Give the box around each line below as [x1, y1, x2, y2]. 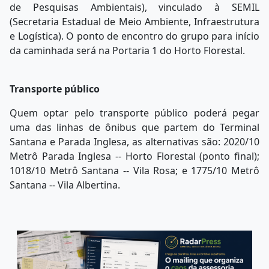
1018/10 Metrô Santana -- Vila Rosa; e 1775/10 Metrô [10, 164, 259, 178]
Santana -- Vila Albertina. [10, 178, 120, 192]
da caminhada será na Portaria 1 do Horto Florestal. [10, 44, 245, 58]
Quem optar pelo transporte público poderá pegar [10, 106, 259, 120]
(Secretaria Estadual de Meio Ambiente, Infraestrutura [10, 15, 259, 29]
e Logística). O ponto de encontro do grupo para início [10, 29, 259, 43]
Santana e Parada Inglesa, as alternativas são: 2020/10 [10, 135, 259, 149]
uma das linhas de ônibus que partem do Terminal [10, 121, 259, 134]
